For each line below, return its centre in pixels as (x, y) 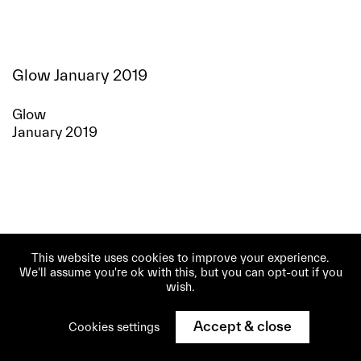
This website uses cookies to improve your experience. (180, 258)
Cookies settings (114, 328)
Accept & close (242, 327)
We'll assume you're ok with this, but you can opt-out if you (180, 273)
